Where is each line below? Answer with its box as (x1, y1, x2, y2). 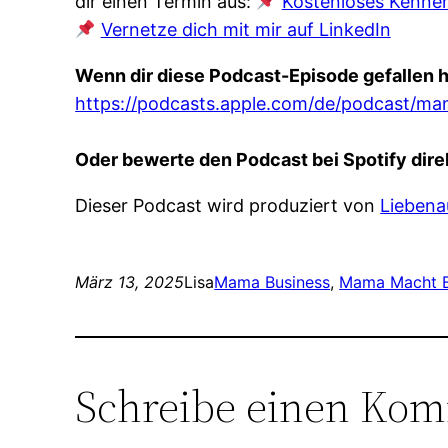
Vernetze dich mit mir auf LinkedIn (100, 19, 391, 40)
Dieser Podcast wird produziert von (75, 195, 381, 216)
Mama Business (214, 272, 331, 292)
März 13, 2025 (75, 272, 185, 292)
